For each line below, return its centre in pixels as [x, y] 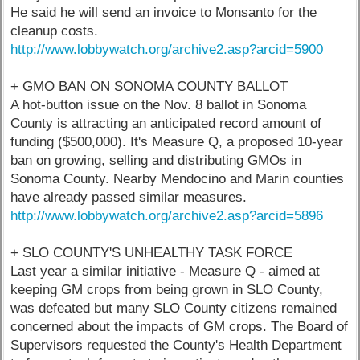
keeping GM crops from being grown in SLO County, [167, 290]
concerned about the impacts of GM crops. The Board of [180, 327]
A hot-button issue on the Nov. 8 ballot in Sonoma [159, 105]
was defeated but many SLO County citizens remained [174, 309]
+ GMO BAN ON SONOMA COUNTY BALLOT [149, 87]
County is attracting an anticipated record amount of [166, 124]
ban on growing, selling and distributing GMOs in [156, 161]
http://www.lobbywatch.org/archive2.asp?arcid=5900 [167, 50]
